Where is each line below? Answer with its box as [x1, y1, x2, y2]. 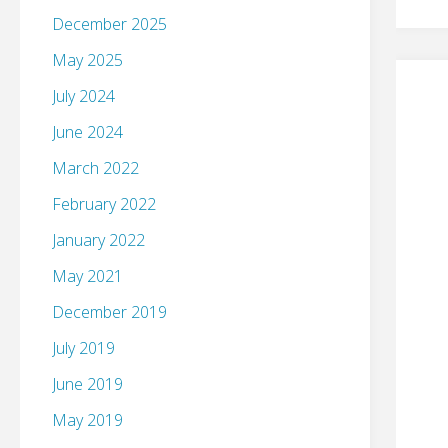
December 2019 [52, 301, 167, 324]
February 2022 [52, 193, 156, 216]
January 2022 [52, 229, 145, 252]
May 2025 [52, 49, 123, 72]
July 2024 [52, 85, 115, 108]
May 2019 [52, 409, 123, 432]
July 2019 [52, 337, 115, 360]
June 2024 [52, 121, 123, 144]
